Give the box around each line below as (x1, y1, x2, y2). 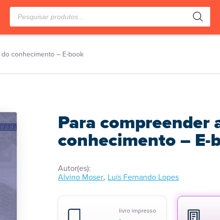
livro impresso (119, 206, 157, 215)
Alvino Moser (58, 171, 104, 182)
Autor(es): (58, 163, 91, 173)
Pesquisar (9, 5, 42, 16)
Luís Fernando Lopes (108, 171, 179, 182)
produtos (9, 14, 40, 25)
